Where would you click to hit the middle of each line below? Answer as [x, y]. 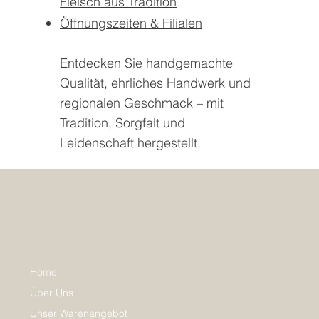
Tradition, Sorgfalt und [123, 122]
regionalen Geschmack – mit [142, 103]
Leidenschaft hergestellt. [131, 142]
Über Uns [52, 293]
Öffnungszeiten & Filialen [131, 23]
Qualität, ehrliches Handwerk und [156, 83]
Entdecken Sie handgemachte [147, 63]
